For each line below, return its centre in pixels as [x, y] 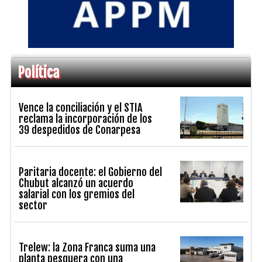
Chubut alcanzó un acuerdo [76, 183]
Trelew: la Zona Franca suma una [87, 247]
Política [38, 72]
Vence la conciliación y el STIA [81, 107]
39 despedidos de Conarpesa [80, 130]
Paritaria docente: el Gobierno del [91, 172]
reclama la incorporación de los [86, 118]
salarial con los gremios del [77, 194]
